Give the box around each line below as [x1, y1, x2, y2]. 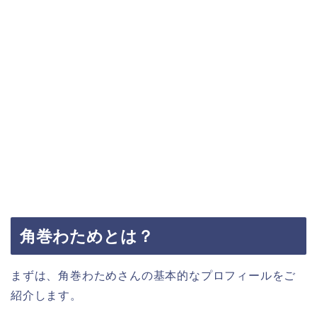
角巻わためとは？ [20, 227, 154, 246]
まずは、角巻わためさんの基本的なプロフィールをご [11, 270, 296, 282]
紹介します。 [11, 289, 82, 302]
